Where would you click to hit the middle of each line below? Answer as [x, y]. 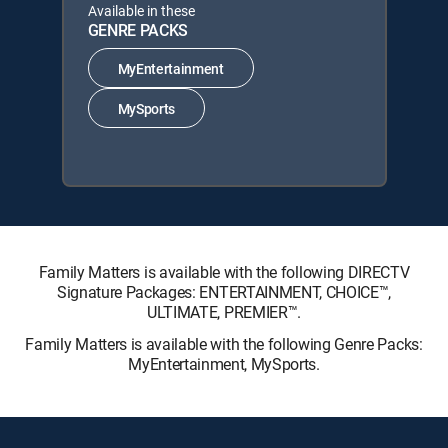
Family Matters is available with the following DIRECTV [224, 272]
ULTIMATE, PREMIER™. [224, 312]
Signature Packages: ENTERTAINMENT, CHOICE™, [224, 292]
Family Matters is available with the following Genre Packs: [224, 344]
